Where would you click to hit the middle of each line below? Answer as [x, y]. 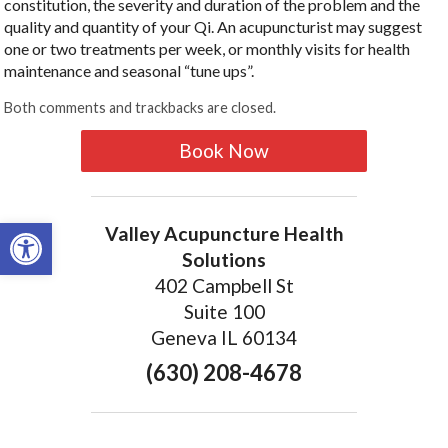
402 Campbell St [224, 286]
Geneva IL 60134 [224, 338]
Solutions [224, 260]
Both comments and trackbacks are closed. [140, 108]
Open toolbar [59, 232]
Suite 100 [224, 312]
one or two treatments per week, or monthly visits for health [207, 49]
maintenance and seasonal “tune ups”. [129, 71]
